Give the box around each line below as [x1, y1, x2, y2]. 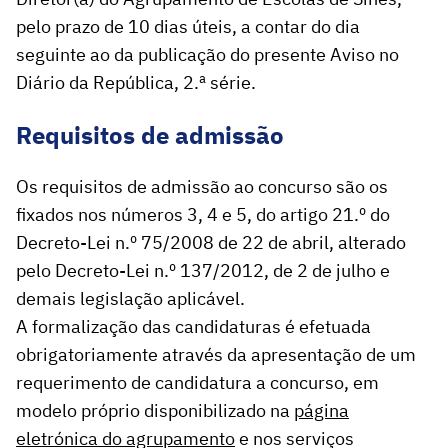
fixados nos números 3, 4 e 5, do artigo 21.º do [16, 203, 390, 227]
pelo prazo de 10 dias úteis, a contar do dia [16, 15, 360, 39]
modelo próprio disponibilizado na [16, 399, 294, 423]
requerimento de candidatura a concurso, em [16, 371, 379, 395]
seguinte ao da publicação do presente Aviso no [16, 43, 399, 67]
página [294, 399, 349, 423]
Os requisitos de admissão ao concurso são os [16, 175, 388, 199]
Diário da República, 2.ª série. [16, 71, 256, 95]
